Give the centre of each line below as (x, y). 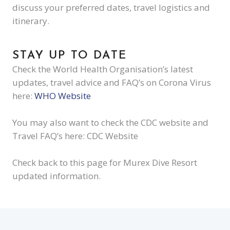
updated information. (56, 176)
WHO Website (63, 95)
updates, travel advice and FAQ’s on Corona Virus (112, 82)
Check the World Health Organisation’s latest (103, 69)
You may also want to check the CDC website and (110, 122)
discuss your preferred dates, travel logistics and (111, 8)
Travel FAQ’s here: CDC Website (75, 136)
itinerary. (31, 21)
